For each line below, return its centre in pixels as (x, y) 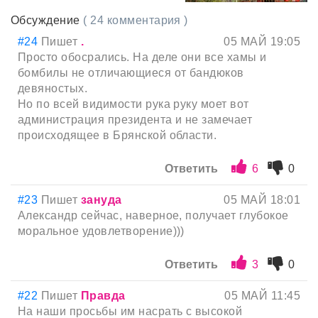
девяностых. (53, 88)
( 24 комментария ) (136, 20)
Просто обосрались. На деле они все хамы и (142, 57)
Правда (103, 295)
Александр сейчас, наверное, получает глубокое (153, 215)
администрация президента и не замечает (135, 119)
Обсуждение (47, 20)
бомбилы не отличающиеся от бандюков (131, 72)
